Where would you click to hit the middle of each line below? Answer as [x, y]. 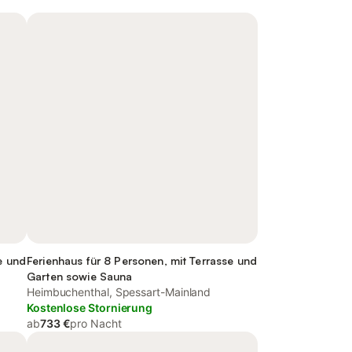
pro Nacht [96, 323]
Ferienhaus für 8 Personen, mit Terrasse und [142, 260]
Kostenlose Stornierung [90, 308]
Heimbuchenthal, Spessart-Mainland [119, 292]
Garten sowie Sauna [80, 276]
